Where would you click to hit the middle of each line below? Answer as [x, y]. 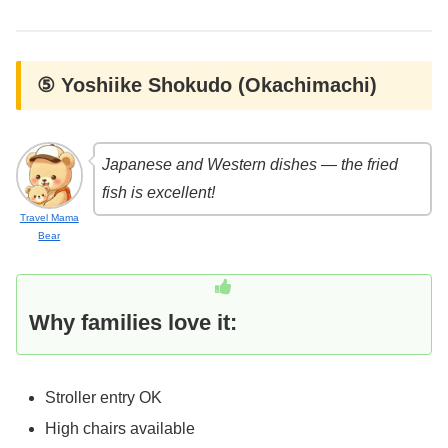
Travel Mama [49, 217]
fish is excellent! [158, 193]
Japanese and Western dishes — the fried [249, 165]
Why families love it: [133, 322]
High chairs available [120, 428]
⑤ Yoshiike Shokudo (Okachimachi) [207, 85]
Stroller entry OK [104, 397]
